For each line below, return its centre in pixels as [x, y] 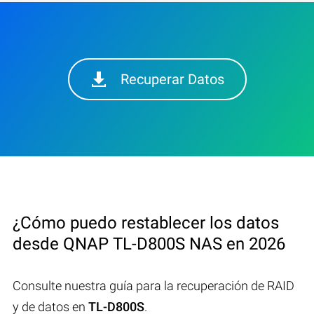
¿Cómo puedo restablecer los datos [146, 223]
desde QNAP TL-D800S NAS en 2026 [149, 244]
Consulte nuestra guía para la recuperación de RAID [153, 285]
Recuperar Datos [172, 79]
